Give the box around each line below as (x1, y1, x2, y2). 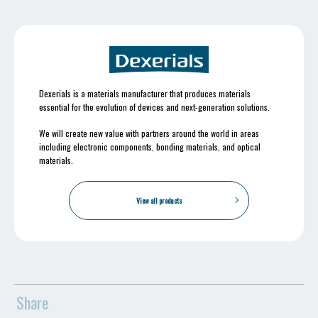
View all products (136, 194, 182, 206)
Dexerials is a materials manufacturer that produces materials (39, 87, 251, 99)
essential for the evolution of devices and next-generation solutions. (39, 100, 270, 113)
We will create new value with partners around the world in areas (39, 126, 259, 139)
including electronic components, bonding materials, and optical (39, 140, 261, 153)
